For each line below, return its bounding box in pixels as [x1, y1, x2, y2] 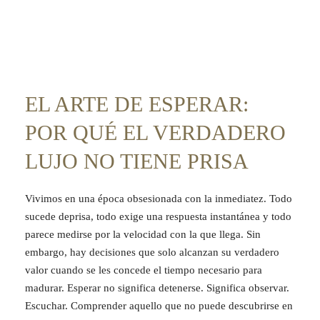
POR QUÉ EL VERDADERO [25, 121, 286, 145]
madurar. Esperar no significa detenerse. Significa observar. [25, 282, 289, 294]
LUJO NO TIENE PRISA [25, 149, 249, 174]
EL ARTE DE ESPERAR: [25, 92, 249, 116]
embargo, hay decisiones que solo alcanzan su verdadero [25, 246, 279, 259]
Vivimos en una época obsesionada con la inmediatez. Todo [25, 193, 292, 205]
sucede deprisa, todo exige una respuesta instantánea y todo [25, 211, 291, 223]
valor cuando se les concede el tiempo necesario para [25, 264, 262, 276]
